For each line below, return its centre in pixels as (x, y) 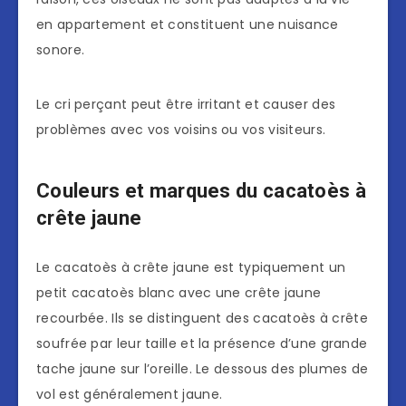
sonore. (61, 50)
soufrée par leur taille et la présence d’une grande (202, 344)
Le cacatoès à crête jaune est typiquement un (191, 268)
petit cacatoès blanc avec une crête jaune (179, 293)
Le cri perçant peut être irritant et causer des (186, 105)
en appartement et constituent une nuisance (188, 25)
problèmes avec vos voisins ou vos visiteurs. (181, 130)
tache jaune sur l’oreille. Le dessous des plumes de (203, 369)
